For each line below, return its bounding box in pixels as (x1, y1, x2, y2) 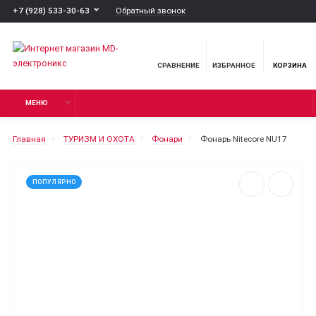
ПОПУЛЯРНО (32, 178, 76, 186)
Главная (13, 134, 46, 145)
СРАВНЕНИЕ (157, 61, 200, 70)
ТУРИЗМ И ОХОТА (63, 134, 135, 145)
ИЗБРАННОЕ (212, 61, 255, 70)
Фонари (152, 134, 183, 145)
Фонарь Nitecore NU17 (200, 134, 287, 145)
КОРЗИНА (272, 61, 307, 70)
